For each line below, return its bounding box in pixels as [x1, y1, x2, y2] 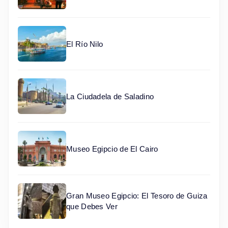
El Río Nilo [66, 39, 103, 48]
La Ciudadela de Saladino [66, 92, 154, 101]
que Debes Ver [66, 202, 118, 211]
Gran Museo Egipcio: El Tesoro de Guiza [66, 191, 208, 201]
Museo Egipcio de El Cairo [66, 144, 158, 153]
